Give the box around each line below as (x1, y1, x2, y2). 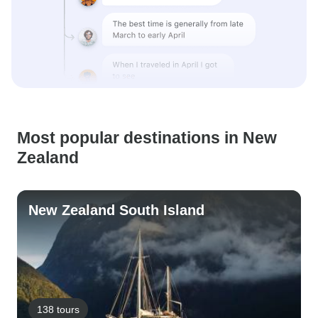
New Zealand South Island (28, 202, 204, 218)
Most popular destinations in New (17, 128, 277, 147)
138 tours (37, 303, 79, 315)
